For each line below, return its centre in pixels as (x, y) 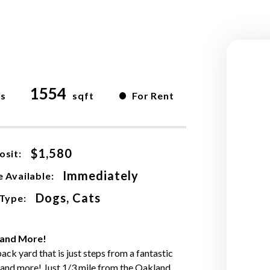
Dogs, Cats (68, 198)
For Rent (153, 96)
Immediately (101, 175)
